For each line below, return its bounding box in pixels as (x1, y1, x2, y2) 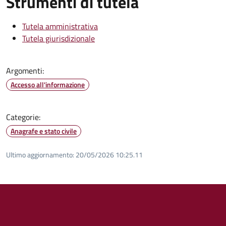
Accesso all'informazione (11, 79, 85, 90)
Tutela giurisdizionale (22, 32, 95, 44)
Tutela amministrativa (22, 20, 98, 32)
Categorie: (6, 110, 40, 123)
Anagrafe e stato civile (11, 125, 77, 136)
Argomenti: (6, 64, 44, 77)
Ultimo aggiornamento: (6, 149, 74, 160)
